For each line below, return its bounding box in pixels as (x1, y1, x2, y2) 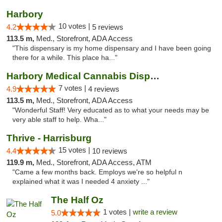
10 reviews (92, 147, 127, 155)
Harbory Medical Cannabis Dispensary (150, 71, 160, 81)
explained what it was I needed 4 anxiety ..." (12, 178, 150, 185)
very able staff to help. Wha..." (12, 116, 107, 123)
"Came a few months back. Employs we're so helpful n (12, 168, 182, 176)
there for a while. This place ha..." (12, 54, 117, 61)
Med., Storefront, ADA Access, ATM (36, 158, 152, 166)
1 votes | (103, 208, 133, 216)
